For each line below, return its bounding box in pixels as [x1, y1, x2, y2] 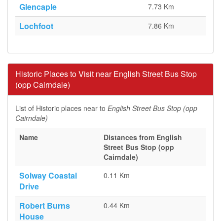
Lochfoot [19, 20, 53, 32]
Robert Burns [19, 200, 70, 211]
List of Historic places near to [15, 103, 108, 113]
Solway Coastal [19, 170, 77, 181]
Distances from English [104, 132, 182, 142]
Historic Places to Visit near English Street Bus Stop [15, 68, 197, 79]
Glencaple [19, 1, 57, 12]
